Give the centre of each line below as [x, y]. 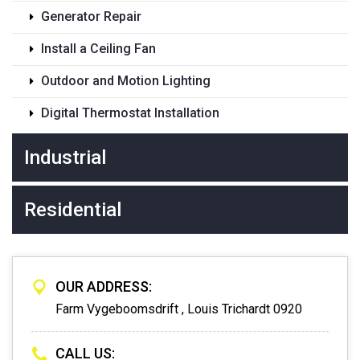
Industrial [65, 158]
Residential [73, 210]
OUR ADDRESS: [104, 287]
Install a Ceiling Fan [98, 49]
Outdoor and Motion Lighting [126, 81]
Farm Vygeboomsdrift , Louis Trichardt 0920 [179, 309]
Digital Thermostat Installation [130, 113]
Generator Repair [91, 17]
